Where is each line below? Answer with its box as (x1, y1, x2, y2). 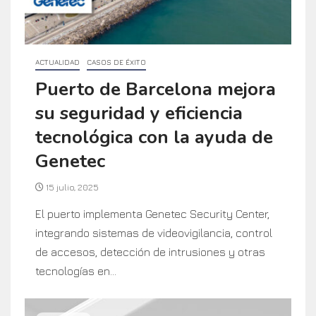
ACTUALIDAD (35, 57, 80, 66)
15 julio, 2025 (44, 181, 99, 193)
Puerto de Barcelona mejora (35, 76, 276, 102)
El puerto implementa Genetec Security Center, (35, 207, 269, 220)
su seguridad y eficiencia (35, 100, 243, 126)
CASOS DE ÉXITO (87, 57, 146, 66)
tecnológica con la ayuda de (35, 124, 273, 150)
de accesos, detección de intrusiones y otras (35, 245, 265, 258)
